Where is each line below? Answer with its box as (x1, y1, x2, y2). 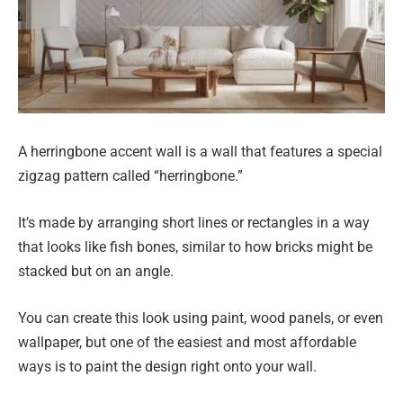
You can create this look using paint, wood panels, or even (18, 309, 383, 327)
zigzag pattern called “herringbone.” (18, 167, 243, 185)
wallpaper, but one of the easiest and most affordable (18, 333, 356, 351)
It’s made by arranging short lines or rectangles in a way (18, 213, 370, 231)
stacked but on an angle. (18, 262, 174, 280)
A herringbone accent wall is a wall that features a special (18, 143, 382, 161)
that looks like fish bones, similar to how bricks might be (18, 237, 372, 255)
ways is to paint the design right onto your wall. (18, 357, 317, 375)
